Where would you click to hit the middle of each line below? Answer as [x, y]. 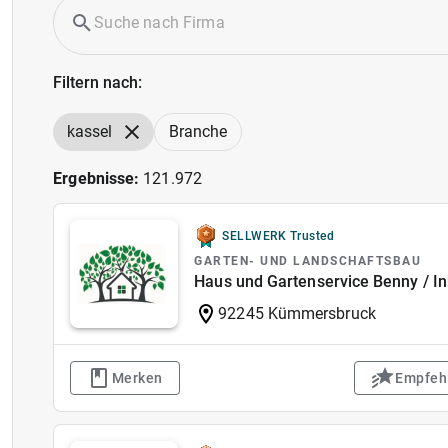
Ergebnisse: [98, 178]
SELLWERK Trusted [278, 236]
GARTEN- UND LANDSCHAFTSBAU [308, 261]
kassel [90, 131]
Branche [198, 131]
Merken [137, 378]
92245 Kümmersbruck [297, 313]
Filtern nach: [98, 82]
